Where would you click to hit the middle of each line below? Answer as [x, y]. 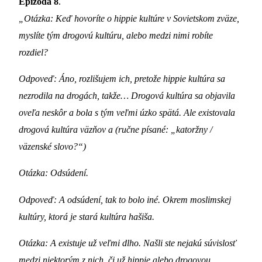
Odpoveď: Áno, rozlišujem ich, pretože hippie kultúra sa [122, 79]
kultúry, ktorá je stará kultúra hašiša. [87, 216]
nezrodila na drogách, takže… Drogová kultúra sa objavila [127, 96]
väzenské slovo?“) [52, 147]
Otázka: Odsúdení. [54, 173]
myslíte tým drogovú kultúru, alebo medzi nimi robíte [116, 35]
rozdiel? [33, 52]
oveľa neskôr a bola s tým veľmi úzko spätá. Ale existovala [127, 113]
